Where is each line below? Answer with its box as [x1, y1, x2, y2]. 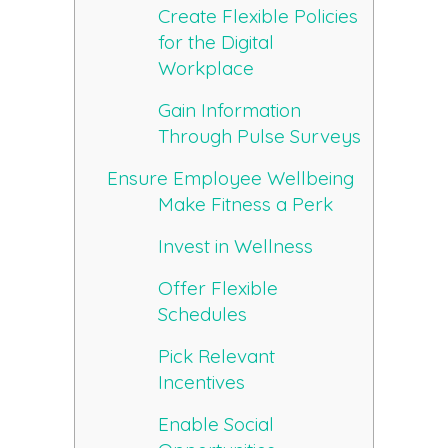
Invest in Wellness [158, 234, 314, 259]
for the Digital [158, 30, 275, 55]
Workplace [158, 56, 255, 81]
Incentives [158, 370, 246, 395]
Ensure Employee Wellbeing [107, 166, 355, 191]
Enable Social [158, 412, 275, 437]
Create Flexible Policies [158, 4, 359, 29]
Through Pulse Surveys [158, 124, 362, 149]
